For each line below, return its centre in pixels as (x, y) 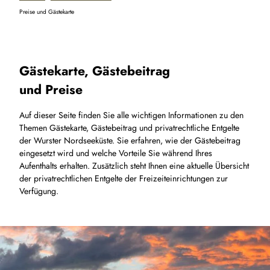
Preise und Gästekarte (47, 11)
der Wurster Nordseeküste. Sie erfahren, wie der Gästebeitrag (130, 141)
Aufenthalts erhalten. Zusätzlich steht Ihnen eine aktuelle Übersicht (134, 166)
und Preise (51, 89)
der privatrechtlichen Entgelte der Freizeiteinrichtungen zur (124, 179)
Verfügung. (39, 191)
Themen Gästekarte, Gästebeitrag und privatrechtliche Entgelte (129, 128)
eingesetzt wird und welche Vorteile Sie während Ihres (116, 153)
